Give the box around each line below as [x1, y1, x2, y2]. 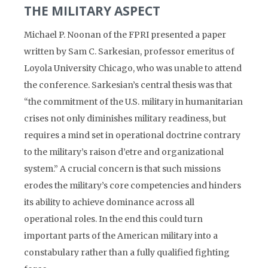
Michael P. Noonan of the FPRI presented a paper [24, 29, 226, 40]
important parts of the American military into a [24, 230, 218, 241]
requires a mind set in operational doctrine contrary [24, 130, 240, 141]
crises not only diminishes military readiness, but [24, 113, 226, 124]
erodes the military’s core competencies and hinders [24, 180, 241, 191]
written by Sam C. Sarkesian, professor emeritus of [24, 46, 234, 57]
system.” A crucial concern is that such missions [24, 163, 221, 174]
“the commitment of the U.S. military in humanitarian [24, 96, 243, 107]
